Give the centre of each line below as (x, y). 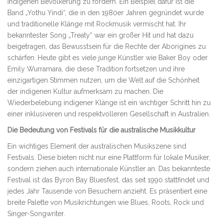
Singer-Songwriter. (36, 214)
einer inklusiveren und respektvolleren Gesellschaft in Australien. (109, 114)
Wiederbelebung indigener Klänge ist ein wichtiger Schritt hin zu (109, 103)
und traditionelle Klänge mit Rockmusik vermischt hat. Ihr (97, 24)
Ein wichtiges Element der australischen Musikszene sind (97, 146)
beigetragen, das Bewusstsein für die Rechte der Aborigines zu (107, 47)
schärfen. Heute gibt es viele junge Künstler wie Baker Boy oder (108, 58)
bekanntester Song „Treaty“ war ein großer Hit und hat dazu (100, 35)
